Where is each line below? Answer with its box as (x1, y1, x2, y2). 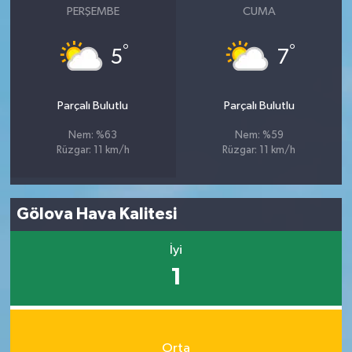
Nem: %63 (68, 130, 118, 141)
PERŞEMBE (66, 5, 119, 17)
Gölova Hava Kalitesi (16, 206, 178, 223)
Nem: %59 (234, 130, 284, 141)
